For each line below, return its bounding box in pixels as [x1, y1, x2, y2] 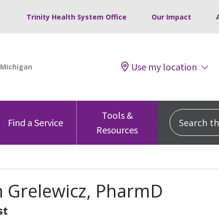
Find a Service [8, 116, 64, 129]
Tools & [101, 109, 133, 121]
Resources [96, 123, 138, 136]
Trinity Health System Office [26, 12, 127, 22]
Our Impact [152, 12, 191, 22]
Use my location [131, 60, 197, 73]
